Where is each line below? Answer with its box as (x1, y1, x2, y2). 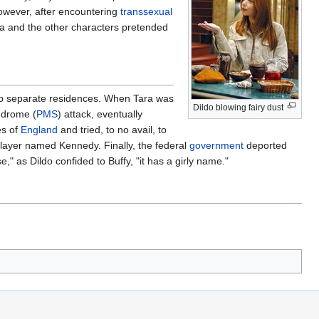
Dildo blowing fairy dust (193, 102, 283, 113)
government (189, 139, 244, 151)
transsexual (120, 5, 172, 17)
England (21, 123, 58, 135)
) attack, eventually (58, 108, 142, 120)
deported (244, 139, 287, 151)
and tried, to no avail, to (58, 123, 167, 135)
